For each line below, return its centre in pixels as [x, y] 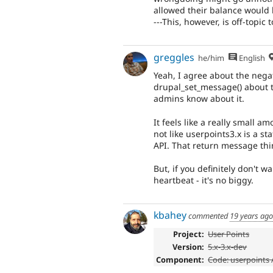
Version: [188, 247]
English [251, 58]
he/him [211, 58]
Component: [180, 260]
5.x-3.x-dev [228, 247]
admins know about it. [199, 99]
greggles [174, 57]
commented [208, 216]
